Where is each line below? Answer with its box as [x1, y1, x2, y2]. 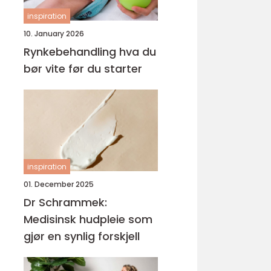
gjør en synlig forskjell [24, 229, 140, 244]
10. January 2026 [24, 28, 84, 39]
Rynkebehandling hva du [24, 44, 119, 59]
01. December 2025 [24, 179, 94, 189]
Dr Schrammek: [24, 195, 107, 210]
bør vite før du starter [24, 61, 142, 76]
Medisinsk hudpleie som [24, 212, 152, 227]
